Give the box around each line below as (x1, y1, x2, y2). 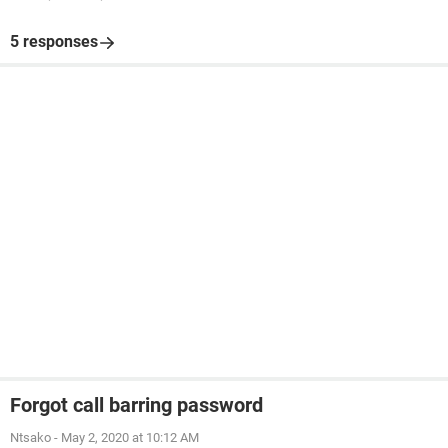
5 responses (10, 32, 98, 51)
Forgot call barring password (10, 393, 263, 417)
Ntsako (10, 430, 51, 445)
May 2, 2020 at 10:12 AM (61, 430, 199, 445)
